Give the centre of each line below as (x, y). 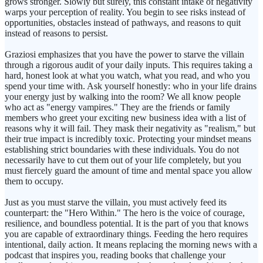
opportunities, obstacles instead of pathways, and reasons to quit (123, 23)
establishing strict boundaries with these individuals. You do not (122, 150)
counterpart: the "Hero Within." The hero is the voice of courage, (125, 213)
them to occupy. (34, 181)
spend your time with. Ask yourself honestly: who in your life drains (131, 86)
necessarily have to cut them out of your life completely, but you (123, 160)
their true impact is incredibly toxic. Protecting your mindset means (128, 139)
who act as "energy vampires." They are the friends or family (117, 107)
